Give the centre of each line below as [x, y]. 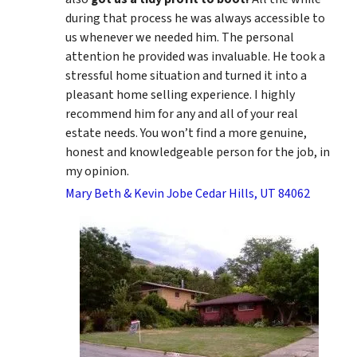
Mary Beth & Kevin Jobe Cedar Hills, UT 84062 [188, 193]
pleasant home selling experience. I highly [180, 94]
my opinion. [97, 171]
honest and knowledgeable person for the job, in [198, 152]
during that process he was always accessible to [195, 18]
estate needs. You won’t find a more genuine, [186, 133]
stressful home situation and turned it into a [186, 75]
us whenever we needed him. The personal [180, 37]
